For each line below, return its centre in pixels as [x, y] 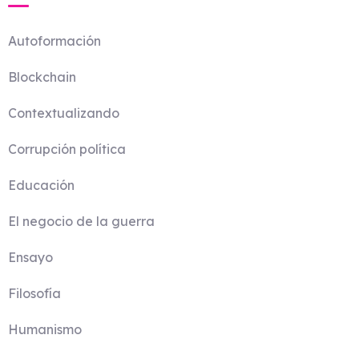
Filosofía [34, 293]
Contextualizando [64, 113]
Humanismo [45, 329]
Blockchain [42, 77]
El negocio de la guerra [81, 221]
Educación [41, 185]
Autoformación [54, 41]
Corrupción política [67, 149]
